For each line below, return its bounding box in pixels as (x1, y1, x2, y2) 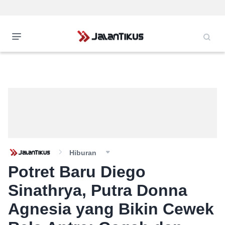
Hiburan (69, 149, 96, 157)
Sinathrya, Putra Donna (8, 181, 187, 199)
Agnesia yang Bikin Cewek (8, 200, 214, 218)
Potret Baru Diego (8, 163, 146, 181)
